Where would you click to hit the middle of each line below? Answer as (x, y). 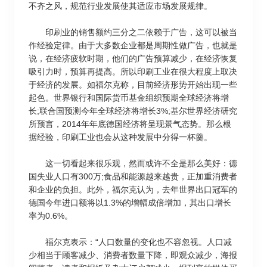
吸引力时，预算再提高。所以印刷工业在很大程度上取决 (133, 72)
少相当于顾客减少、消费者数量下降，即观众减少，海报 (133, 255)
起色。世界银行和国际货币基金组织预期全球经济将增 (129, 98)
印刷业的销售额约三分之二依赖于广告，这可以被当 (133, 32)
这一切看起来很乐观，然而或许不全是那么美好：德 (133, 163)
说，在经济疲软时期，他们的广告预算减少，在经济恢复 (133, 58)
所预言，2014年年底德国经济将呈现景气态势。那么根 (130, 124)
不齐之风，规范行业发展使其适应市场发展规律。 (120, 6)
